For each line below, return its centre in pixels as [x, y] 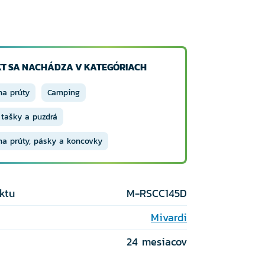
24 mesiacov [156, 242]
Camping [64, 93]
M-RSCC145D [156, 193]
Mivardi [169, 217]
